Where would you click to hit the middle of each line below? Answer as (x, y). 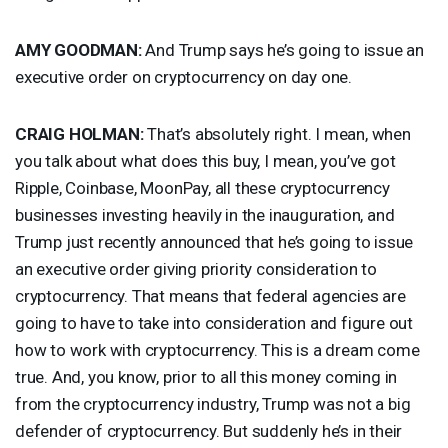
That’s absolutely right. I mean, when (277, 133)
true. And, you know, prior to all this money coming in (206, 376)
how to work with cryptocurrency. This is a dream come (217, 349)
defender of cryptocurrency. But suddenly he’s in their (209, 430)
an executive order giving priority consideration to (196, 268)
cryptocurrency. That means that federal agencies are (210, 295)
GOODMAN (96, 49)
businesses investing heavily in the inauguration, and (205, 214)
